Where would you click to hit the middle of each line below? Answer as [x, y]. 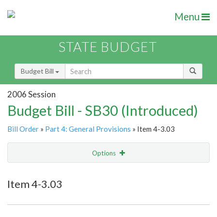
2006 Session [31, 94]
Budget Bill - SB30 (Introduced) [103, 110]
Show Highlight [79, 173]
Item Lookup [29, 193]
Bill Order [23, 129]
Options [105, 153]
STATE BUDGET [108, 47]
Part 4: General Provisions [88, 129]
